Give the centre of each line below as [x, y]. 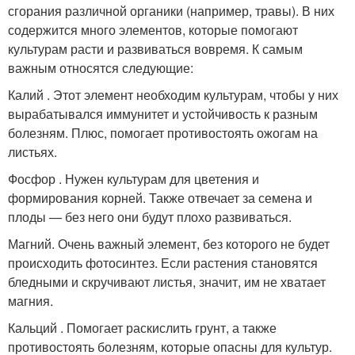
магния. [31, 301]
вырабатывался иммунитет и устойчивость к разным [163, 114]
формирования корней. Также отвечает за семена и [160, 198]
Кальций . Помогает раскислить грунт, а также [142, 328]
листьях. [32, 152]
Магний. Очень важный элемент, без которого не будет [169, 244]
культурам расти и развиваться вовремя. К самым [155, 49]
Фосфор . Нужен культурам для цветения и [134, 179]
